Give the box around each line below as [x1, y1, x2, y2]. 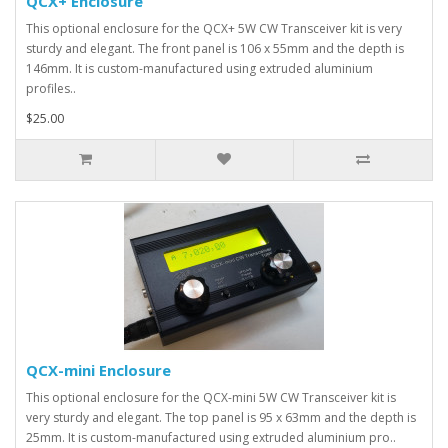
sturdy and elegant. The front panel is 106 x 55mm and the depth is [26, 40, 404, 57]
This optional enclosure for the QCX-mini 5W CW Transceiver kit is [26, 389, 396, 406]
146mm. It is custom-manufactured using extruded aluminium [26, 60, 373, 77]
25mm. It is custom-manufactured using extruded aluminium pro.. [26, 429, 396, 446]
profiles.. [26, 80, 76, 97]
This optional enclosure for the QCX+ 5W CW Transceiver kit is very [26, 20, 402, 37]
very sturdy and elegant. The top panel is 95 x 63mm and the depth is [26, 409, 416, 426]
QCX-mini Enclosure [26, 360, 171, 380]
